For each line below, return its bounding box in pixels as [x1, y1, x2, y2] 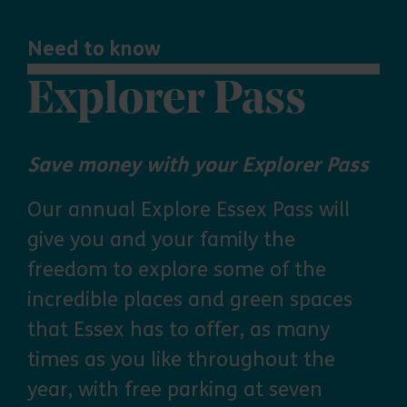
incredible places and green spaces [27, 287, 352, 313]
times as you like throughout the [27, 347, 335, 372]
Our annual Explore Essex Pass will [27, 197, 350, 223]
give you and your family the [27, 227, 295, 253]
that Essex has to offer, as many [27, 317, 330, 342]
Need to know [27, 36, 161, 62]
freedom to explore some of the [27, 257, 326, 283]
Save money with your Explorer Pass [27, 153, 369, 178]
